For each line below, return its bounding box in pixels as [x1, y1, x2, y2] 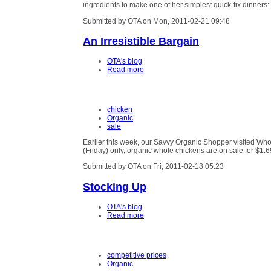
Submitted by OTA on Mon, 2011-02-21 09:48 [83, 16, 230, 25]
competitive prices [107, 251, 166, 260]
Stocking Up [83, 180, 146, 193]
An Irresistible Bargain [83, 34, 199, 47]
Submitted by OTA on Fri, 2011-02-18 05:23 [83, 162, 224, 171]
